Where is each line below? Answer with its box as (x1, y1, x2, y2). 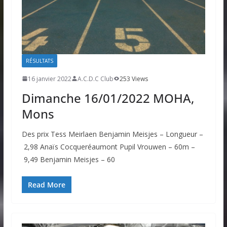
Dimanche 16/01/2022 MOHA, (21, 89, 194, 106)
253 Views (119, 74, 148, 83)
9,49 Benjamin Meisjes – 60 (21, 154, 115, 164)
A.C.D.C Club (77, 74, 113, 83)
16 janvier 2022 (27, 74, 71, 83)
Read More (27, 179, 65, 190)
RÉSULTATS (25, 57, 53, 64)
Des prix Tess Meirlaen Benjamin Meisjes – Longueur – (21, 129, 203, 139)
